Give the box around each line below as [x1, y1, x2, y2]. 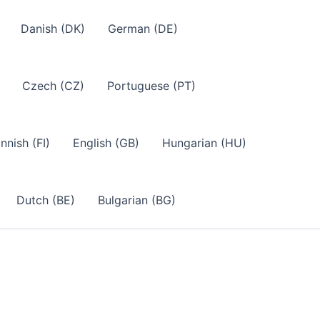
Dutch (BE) [16, 193, 75, 207]
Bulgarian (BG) [98, 193, 176, 207]
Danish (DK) [21, 21, 85, 36]
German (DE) [108, 21, 178, 36]
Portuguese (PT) [107, 79, 196, 93]
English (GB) [73, 136, 139, 150]
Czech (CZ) [22, 79, 84, 93]
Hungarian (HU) [162, 136, 246, 150]
